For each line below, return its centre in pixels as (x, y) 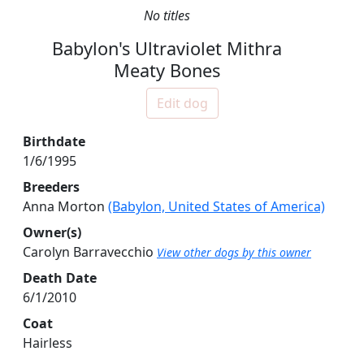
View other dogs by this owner (234, 253)
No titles (167, 16)
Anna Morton (65, 207)
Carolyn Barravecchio (90, 252)
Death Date (60, 278)
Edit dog (182, 104)
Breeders (51, 187)
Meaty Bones (167, 71)
